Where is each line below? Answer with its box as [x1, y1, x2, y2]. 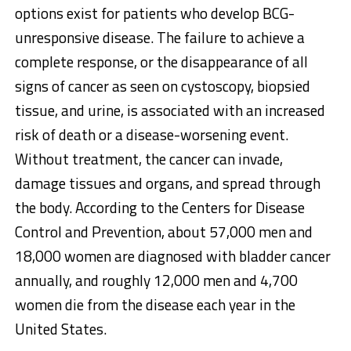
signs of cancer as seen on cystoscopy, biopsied [14, 74, 310, 98]
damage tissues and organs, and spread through [14, 172, 320, 195]
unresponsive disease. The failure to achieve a [14, 26, 305, 49]
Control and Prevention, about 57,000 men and [14, 220, 313, 244]
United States [14, 317, 103, 341]
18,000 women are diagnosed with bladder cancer [14, 244, 331, 268]
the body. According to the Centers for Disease [14, 196, 305, 219]
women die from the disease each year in [14, 293, 274, 317]
